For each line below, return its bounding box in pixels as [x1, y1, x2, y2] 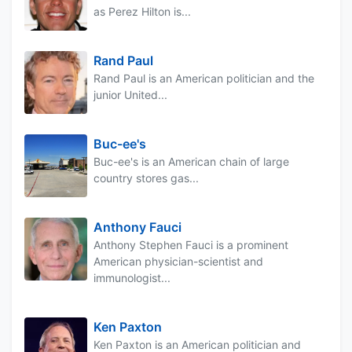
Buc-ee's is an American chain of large [93, 154, 289, 168]
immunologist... [93, 270, 170, 284]
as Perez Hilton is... [93, 4, 191, 18]
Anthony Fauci [93, 218, 181, 235]
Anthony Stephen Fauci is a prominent [93, 237, 288, 251]
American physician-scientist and [93, 254, 263, 268]
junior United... [93, 87, 167, 101]
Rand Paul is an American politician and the [93, 71, 314, 85]
